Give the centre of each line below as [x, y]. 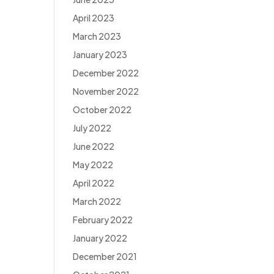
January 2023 [100, 55]
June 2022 [94, 146]
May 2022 [93, 165]
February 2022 [103, 220]
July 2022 [92, 128]
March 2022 [97, 202]
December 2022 [106, 73]
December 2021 [105, 257]
